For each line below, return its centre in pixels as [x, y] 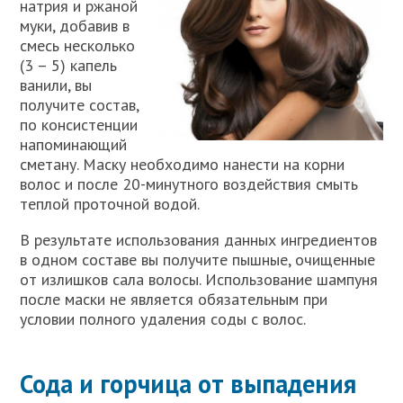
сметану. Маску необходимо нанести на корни [183, 164]
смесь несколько [78, 45]
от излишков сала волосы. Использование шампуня [199, 279]
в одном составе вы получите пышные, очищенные [198, 259]
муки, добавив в [75, 25]
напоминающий [74, 144]
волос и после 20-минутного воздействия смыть [189, 184]
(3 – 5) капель [69, 65]
